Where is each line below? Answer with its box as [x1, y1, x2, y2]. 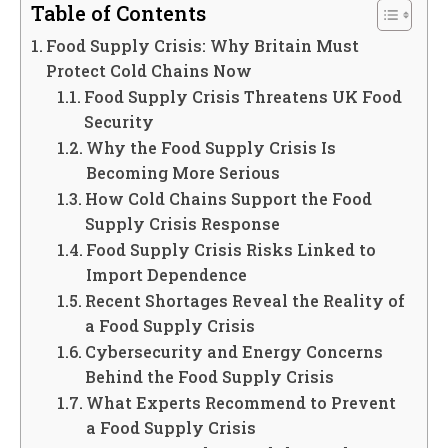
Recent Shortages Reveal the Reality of [84, 289, 405, 311]
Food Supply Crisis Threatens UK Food [83, 85, 402, 107]
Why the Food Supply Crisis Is [85, 136, 336, 158]
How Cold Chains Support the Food [84, 187, 372, 209]
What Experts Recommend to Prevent [85, 391, 396, 413]
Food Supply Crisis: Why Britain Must [46, 34, 360, 56]
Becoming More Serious [85, 161, 280, 183]
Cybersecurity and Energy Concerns [84, 340, 383, 362]
